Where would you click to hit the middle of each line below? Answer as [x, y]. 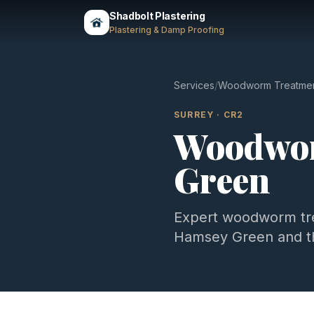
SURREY [194, 115]
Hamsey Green [224, 237]
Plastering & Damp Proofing [167, 30]
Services [194, 85]
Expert [198, 217]
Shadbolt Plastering [157, 16]
